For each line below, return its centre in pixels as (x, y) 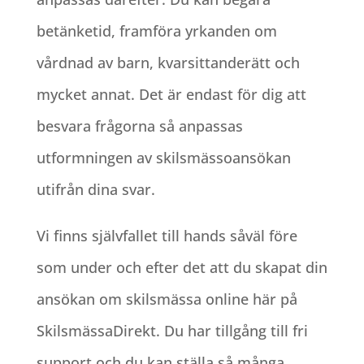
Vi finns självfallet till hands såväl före (167, 236)
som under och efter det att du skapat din (182, 268)
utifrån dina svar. (95, 190)
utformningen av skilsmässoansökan (163, 158)
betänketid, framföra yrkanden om (156, 31)
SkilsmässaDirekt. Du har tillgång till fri (172, 331)
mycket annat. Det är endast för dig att (171, 95)
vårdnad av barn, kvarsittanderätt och (168, 63)
